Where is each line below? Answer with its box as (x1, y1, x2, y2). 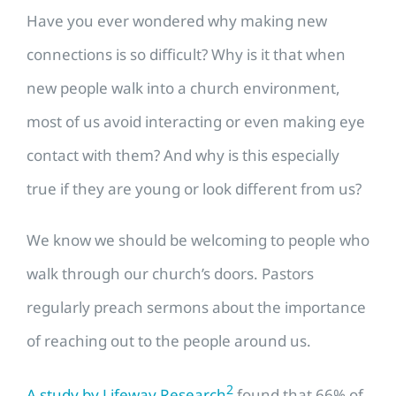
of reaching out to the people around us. (27, 331, 311, 352)
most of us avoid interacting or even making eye (27, 111, 365, 133)
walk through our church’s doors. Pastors (27, 263, 314, 285)
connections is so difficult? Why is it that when (27, 44, 346, 65)
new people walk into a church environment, (27, 78, 340, 99)
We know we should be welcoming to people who (27, 230, 369, 251)
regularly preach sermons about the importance (27, 297, 366, 318)
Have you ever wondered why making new (27, 11, 327, 32)
